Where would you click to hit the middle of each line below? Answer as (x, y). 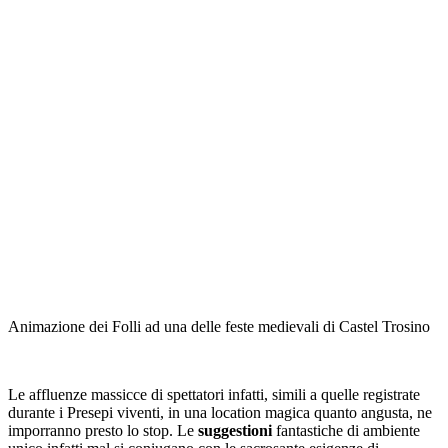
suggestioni (235, 430)
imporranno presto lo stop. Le (103, 430)
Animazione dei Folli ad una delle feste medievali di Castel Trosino (219, 326)
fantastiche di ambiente (346, 430)
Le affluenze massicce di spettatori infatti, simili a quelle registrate (214, 394)
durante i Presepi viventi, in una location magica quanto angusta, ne (220, 412)
